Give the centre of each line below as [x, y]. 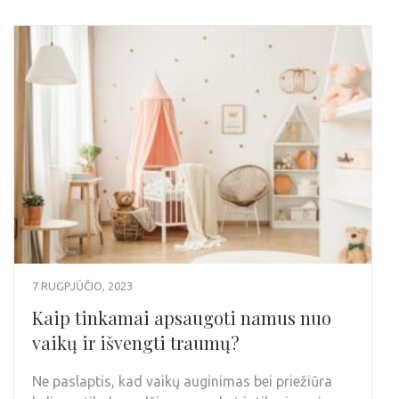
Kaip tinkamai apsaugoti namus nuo [182, 318]
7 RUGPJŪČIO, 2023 [82, 286]
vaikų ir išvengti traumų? [136, 343]
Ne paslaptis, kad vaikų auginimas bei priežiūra [182, 382]
